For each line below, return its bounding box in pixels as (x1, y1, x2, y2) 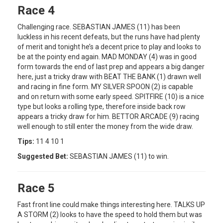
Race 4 (17, 3, 55, 17)
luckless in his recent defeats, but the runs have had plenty (17, 32, 200, 41)
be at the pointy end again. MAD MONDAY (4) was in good (17, 52, 197, 61)
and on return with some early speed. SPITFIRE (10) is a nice (17, 92, 204, 101)
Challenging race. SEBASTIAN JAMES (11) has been (17, 22, 180, 31)
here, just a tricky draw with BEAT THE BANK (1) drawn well (17, 72, 201, 81)
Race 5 (17, 181, 55, 195)
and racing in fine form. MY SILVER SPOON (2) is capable (17, 82, 193, 91)
